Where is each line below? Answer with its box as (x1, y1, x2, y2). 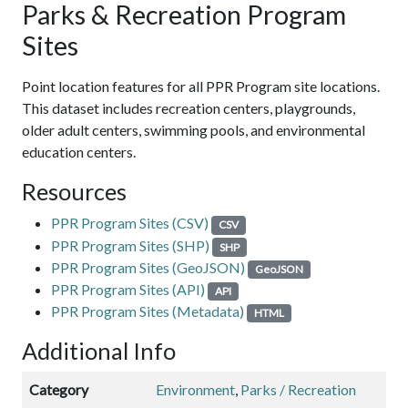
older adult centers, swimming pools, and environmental (22, 121, 365, 139)
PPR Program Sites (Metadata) (51, 302, 244, 321)
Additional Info (22, 337, 176, 365)
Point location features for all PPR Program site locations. (22, 77, 380, 96)
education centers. (22, 143, 136, 161)
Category (29, 381, 88, 399)
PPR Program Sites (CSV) (51, 214, 209, 232)
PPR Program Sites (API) (51, 280, 205, 298)
